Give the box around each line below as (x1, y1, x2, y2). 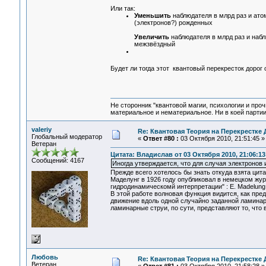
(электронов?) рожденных (134, 19, 213, 27)
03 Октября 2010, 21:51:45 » (178, 135, 265, 142)
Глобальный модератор (31, 133, 102, 140)
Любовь (31, 254, 58, 261)
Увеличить (134, 33, 171, 41)
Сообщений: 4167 (31, 157, 84, 164)
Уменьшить (134, 12, 173, 20)
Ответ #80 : (142, 135, 179, 142)
